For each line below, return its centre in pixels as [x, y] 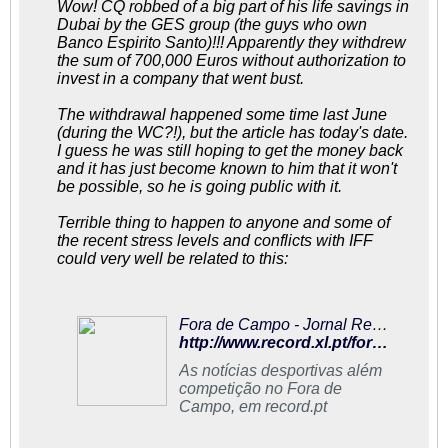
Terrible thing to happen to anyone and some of [223, 222]
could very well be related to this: [172, 258]
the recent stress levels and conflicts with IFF [215, 240]
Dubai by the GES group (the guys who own [212, 24]
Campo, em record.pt [253, 406]
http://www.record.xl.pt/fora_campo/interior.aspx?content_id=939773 [380, 342]
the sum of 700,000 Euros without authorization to [231, 60]
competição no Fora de [260, 388]
